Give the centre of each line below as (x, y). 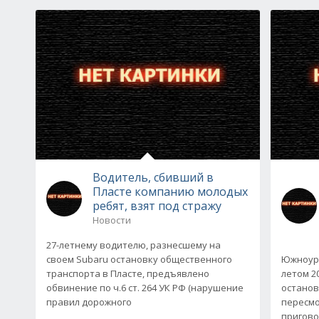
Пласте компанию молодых (170, 191)
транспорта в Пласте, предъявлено (128, 273)
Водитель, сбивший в (153, 177)
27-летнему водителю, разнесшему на (134, 245)
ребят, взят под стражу (157, 205)
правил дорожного (89, 302)
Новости (112, 220)
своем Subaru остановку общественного (139, 259)
